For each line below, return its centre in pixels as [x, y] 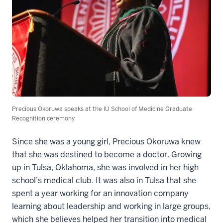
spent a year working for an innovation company [100, 193]
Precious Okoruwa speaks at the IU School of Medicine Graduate [102, 109]
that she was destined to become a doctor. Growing [107, 154]
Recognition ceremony [43, 118]
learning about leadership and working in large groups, [111, 206]
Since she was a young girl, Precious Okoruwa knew [106, 141]
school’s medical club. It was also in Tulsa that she [104, 180]
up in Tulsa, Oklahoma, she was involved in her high [105, 167]
